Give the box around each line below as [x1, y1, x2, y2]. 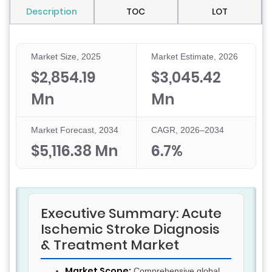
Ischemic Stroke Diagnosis [41, 220, 220, 239]
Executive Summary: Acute [41, 204, 222, 223]
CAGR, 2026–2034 [151, 125, 224, 135]
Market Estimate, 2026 [151, 52, 238, 62]
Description [26, 5, 78, 18]
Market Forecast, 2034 [31, 125, 118, 135]
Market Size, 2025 [31, 52, 101, 62]
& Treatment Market [41, 236, 179, 255]
